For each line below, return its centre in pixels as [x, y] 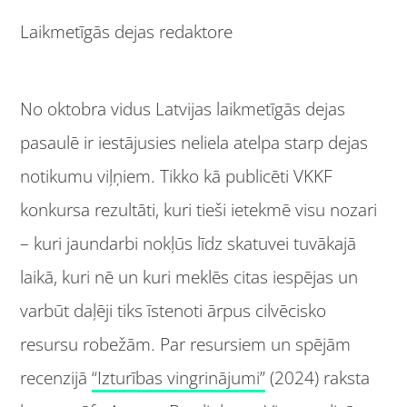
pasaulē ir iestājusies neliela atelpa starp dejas [194, 143]
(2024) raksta [318, 378]
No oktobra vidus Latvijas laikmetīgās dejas [183, 109]
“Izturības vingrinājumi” [179, 378]
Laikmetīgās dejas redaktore [127, 31]
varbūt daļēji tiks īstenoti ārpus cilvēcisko [174, 311]
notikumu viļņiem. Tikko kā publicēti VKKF [177, 177]
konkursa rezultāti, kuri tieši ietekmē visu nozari [199, 210]
